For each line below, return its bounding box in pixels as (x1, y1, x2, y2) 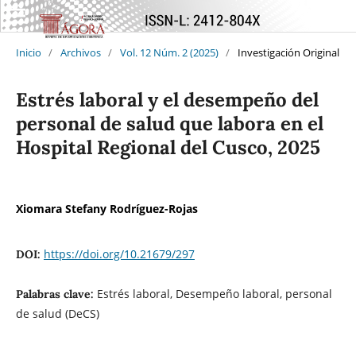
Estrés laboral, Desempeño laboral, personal (96, 285, 332, 301)
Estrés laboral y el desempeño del (15, 87, 319, 112)
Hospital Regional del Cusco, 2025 (15, 134, 320, 160)
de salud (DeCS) (15, 305, 99, 321)
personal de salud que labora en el (15, 110, 323, 136)
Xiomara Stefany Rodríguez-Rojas (15, 200, 198, 216)
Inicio (15, 44, 41, 60)
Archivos (60, 44, 101, 60)
